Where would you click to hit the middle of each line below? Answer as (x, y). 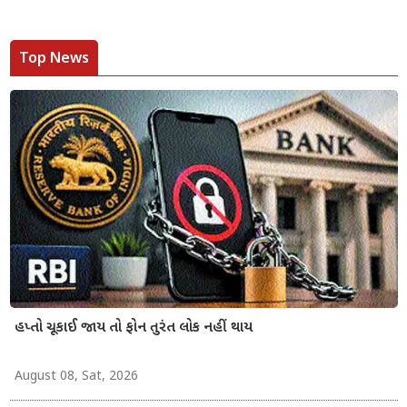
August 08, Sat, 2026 (76, 376)
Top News (54, 57)
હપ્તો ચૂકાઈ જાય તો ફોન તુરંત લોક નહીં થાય (133, 328)
